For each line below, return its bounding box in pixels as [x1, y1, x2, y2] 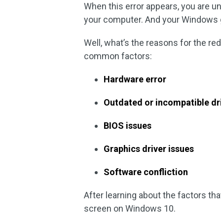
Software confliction [104, 167, 188, 177]
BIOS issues [104, 120, 152, 131]
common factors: [84, 51, 152, 61]
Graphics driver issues [104, 144, 194, 154]
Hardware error [104, 74, 167, 84]
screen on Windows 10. [84, 203, 176, 214]
